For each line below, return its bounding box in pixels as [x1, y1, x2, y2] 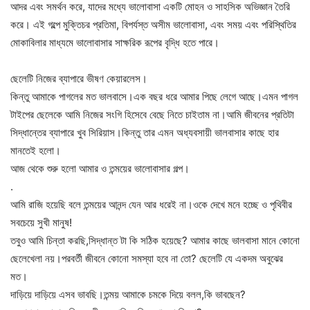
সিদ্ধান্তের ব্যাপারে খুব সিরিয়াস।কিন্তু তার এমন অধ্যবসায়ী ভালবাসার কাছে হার [10, 126, 279, 140]
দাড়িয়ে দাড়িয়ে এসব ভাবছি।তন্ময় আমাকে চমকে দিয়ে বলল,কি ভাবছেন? [10, 288, 246, 302]
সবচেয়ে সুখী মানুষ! [10, 216, 72, 230]
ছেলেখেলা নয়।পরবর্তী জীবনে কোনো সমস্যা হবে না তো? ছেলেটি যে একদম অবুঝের [10, 252, 283, 266]
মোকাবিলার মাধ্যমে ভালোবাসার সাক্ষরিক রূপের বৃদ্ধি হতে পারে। [10, 36, 219, 50]
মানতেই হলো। [10, 144, 61, 158]
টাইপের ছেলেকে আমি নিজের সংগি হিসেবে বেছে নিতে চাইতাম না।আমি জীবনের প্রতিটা [10, 108, 294, 122]
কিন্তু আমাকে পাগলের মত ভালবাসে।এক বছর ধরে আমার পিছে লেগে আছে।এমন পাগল [10, 90, 298, 104]
